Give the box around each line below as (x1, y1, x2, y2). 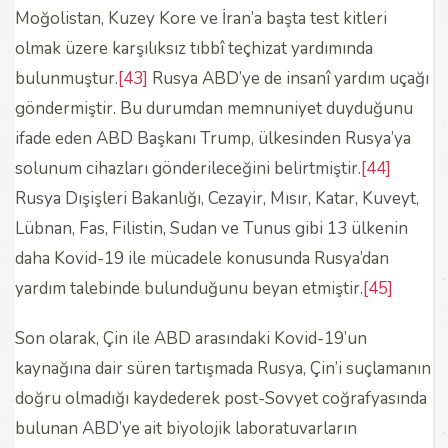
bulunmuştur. (15, 66, 118, 90)
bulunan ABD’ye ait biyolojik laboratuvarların (15, 416, 357, 440)
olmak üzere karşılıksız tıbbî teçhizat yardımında (15, 36, 373, 60)
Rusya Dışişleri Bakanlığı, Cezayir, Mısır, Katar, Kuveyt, (15, 186, 419, 210)
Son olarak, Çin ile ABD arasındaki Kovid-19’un (15, 326, 367, 350)
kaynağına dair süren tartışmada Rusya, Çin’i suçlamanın (15, 356, 431, 380)
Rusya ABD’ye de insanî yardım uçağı (148, 66, 429, 90)
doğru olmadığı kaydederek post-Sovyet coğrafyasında (15, 386, 427, 410)
